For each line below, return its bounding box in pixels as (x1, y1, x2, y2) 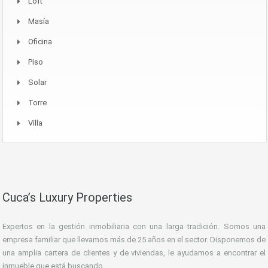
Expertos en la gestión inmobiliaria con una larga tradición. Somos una (2, 222, 266, 232)
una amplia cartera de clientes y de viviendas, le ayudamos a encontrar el (2, 248, 266, 258)
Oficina (28, 37, 52, 47)
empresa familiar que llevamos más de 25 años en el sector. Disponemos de (2, 235, 266, 245)
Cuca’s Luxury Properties (2, 190, 132, 205)
